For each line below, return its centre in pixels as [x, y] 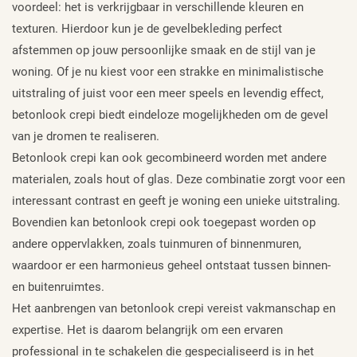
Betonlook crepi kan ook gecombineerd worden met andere [169, 157]
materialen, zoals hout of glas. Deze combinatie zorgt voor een [178, 179]
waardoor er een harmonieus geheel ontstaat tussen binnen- [171, 265]
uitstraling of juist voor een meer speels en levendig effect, [168, 93]
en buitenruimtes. [58, 286]
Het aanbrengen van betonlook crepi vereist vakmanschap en [174, 308]
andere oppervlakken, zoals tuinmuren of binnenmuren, [157, 243]
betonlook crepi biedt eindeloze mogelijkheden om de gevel [170, 114]
